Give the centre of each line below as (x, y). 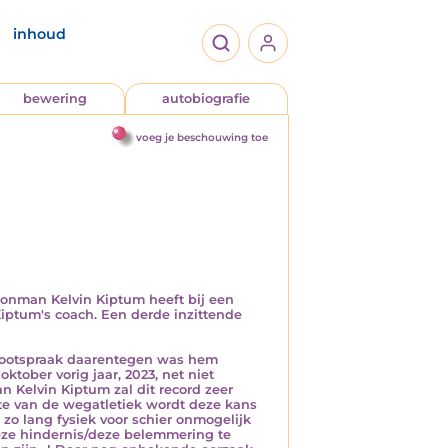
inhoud (39, 34)
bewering (54, 98)
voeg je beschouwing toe (202, 137)
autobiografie (206, 98)
